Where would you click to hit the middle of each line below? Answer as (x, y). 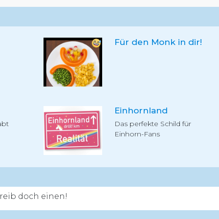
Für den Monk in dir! (158, 42)
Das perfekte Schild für (153, 124)
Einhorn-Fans (137, 134)
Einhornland (141, 110)
